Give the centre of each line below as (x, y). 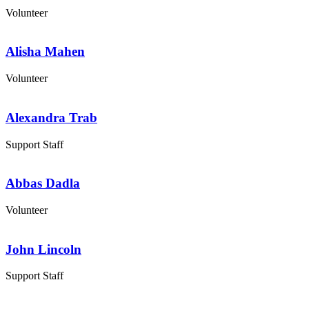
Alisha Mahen (45, 52)
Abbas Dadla (43, 183)
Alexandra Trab (51, 117)
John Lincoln (43, 249)
